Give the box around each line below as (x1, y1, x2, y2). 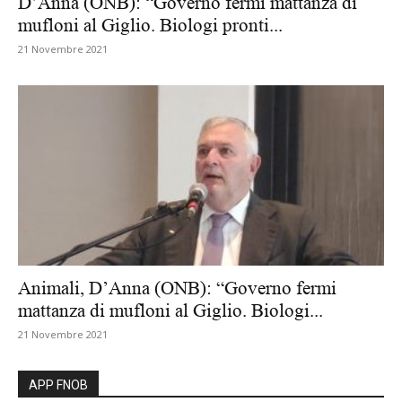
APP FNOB (29, 378, 88, 393)
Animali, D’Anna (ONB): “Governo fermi (18, 277, 336, 300)
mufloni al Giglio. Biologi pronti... (18, 13, 283, 36)
